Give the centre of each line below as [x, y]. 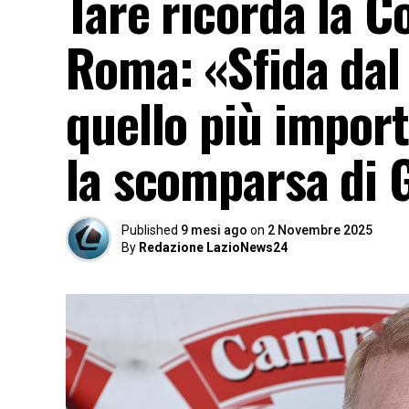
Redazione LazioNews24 [213, 247]
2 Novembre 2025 [320, 230]
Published [150, 230]
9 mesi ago [214, 230]
